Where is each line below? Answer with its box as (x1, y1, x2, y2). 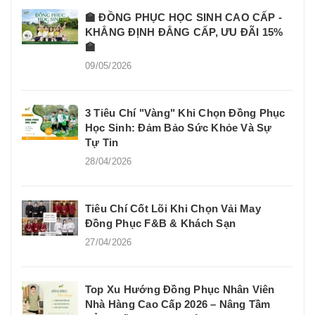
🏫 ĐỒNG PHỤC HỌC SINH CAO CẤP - (85, 11, 283, 23)
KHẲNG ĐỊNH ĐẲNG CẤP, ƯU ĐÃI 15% (85, 25, 283, 38)
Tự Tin (85, 136, 119, 148)
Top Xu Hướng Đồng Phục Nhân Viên (85, 283, 275, 295)
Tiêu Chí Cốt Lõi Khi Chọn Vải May (85, 202, 261, 214)
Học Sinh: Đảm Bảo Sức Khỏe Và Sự (85, 121, 272, 134)
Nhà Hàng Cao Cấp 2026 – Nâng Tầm (85, 297, 271, 310)
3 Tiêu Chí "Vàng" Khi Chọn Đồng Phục (85, 106, 285, 119)
